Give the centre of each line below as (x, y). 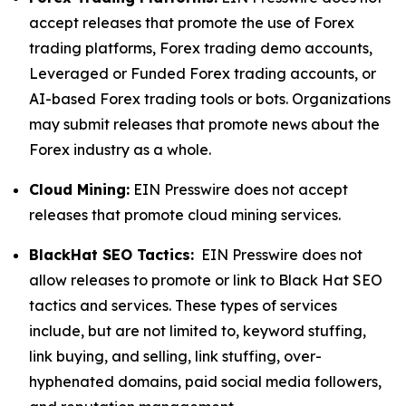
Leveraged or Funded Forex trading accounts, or (203, 73)
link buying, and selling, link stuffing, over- (175, 356)
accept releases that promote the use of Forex (192, 23)
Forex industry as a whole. (120, 150)
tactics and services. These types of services (183, 305)
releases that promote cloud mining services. (187, 215)
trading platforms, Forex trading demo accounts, (201, 48)
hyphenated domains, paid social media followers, (205, 382)
